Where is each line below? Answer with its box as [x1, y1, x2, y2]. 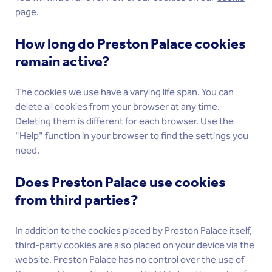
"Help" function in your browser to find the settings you [15, 129, 248, 144]
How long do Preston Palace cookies [15, 35, 246, 52]
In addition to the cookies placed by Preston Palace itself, [15, 223, 252, 239]
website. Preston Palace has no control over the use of [15, 253, 244, 268]
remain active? [15, 53, 110, 70]
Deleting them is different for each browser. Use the [15, 114, 234, 129]
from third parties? [15, 191, 138, 208]
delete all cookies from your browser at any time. [15, 100, 220, 115]
